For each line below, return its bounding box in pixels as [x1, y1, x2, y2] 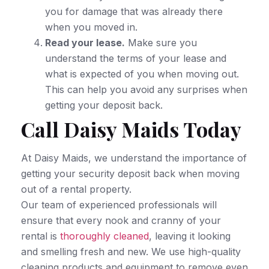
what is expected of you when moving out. [45, 67, 239, 80]
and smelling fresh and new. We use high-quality [21, 245, 241, 258]
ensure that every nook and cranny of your [21, 214, 221, 226]
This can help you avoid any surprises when [45, 83, 247, 95]
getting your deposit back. [45, 98, 163, 111]
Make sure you [125, 36, 197, 49]
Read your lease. [45, 36, 125, 49]
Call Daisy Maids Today [21, 115, 241, 143]
